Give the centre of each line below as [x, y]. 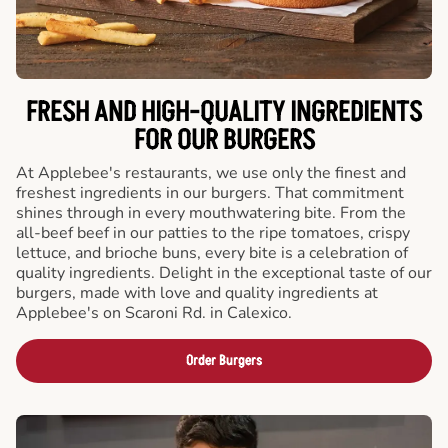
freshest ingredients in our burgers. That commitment [210, 193]
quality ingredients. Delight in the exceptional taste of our [224, 273]
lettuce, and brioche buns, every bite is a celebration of [212, 253]
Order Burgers [224, 360]
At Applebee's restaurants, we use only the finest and [211, 173]
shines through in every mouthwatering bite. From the [211, 213]
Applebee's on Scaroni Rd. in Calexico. [154, 313]
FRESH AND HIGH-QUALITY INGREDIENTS [224, 113]
